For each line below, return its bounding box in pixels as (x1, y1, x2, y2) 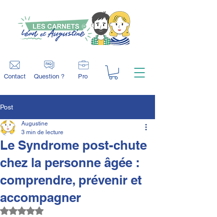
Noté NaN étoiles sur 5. (21, 205, 93, 214)
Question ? (34, 72, 64, 80)
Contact (4, 72, 26, 80)
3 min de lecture (21, 128, 63, 136)
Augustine (21, 120, 48, 127)
